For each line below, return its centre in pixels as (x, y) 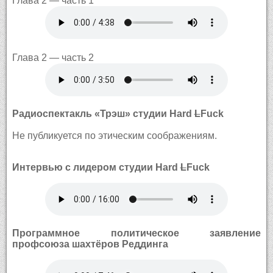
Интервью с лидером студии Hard (96, 167)
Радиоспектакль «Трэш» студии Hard (103, 113)
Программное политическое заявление (136, 233)
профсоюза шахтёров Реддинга (90, 244)
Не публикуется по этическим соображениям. (114, 135)
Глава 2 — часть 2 (53, 57)
